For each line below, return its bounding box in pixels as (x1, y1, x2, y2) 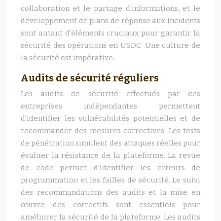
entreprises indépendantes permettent (21, 102, 200, 110)
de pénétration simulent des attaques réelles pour (21, 139, 200, 147)
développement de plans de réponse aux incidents (21, 16, 200, 25)
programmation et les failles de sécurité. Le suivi (21, 176, 200, 184)
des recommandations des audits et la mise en (21, 188, 200, 197)
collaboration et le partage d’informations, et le (21, 4, 200, 13)
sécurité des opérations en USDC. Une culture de (21, 41, 200, 50)
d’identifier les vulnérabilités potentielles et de (21, 114, 200, 123)
